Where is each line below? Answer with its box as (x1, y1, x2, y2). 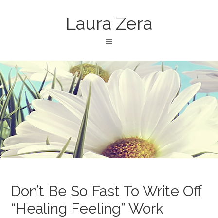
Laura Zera (66, 13, 152, 34)
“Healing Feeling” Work (11, 200, 164, 217)
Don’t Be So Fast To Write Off (11, 182, 202, 200)
